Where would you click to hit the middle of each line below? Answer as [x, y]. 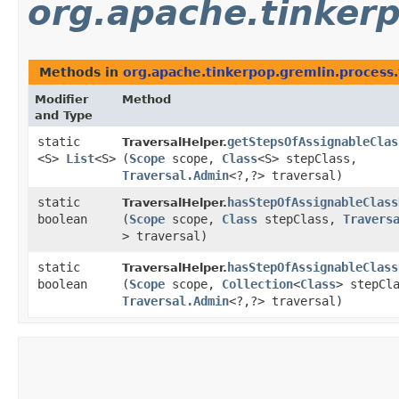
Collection [257, 285]
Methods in [81, 73]
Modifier [61, 100]
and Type [64, 116]
